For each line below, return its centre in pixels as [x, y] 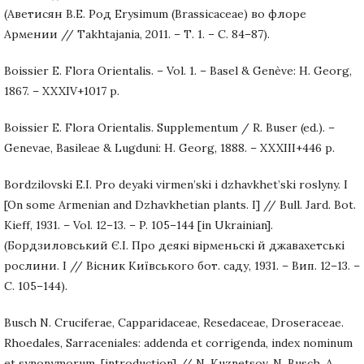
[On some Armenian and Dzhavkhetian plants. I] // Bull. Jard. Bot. [180, 204]
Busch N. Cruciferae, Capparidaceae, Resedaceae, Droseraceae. [174, 322]
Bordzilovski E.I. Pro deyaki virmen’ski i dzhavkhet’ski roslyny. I [176, 184]
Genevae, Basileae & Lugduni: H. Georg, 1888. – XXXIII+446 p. [169, 147]
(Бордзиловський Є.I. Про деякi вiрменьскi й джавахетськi [174, 245]
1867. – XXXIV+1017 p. [62, 91]
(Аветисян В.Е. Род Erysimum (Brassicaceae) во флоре [155, 13]
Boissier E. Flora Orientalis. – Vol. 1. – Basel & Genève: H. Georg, [178, 70]
